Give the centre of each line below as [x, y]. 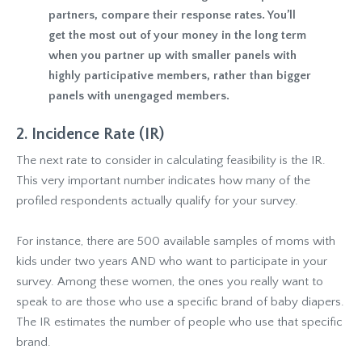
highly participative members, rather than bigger [180, 75]
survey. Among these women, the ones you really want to [170, 281]
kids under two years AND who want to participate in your [172, 261]
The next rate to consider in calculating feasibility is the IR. [171, 160]
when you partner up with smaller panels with [173, 55]
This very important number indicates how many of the [163, 180]
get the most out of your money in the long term [177, 35]
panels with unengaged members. [139, 95]
